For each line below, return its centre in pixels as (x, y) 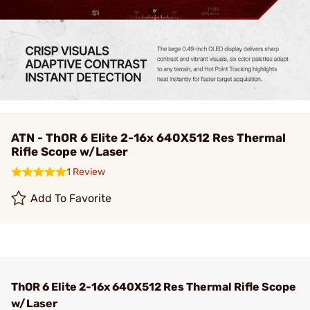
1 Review (86, 172)
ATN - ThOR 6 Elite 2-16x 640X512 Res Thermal (148, 138)
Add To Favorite (71, 198)
